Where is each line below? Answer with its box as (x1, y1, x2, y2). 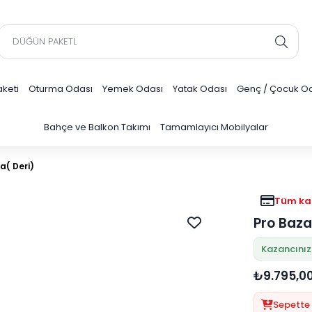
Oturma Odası (29, 82, 93, 95)
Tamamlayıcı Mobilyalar (160, 120, 268, 134)
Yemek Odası (102, 82, 163, 95)
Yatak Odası (173, 82, 227, 95)
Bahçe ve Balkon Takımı (44, 120, 150, 134)
